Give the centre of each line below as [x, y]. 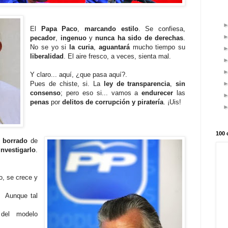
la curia [81, 47]
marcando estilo [111, 28]
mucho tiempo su [158, 47]
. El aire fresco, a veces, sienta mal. [118, 56]
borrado [15, 141]
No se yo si [50, 47]
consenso [46, 93]
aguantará [114, 47]
